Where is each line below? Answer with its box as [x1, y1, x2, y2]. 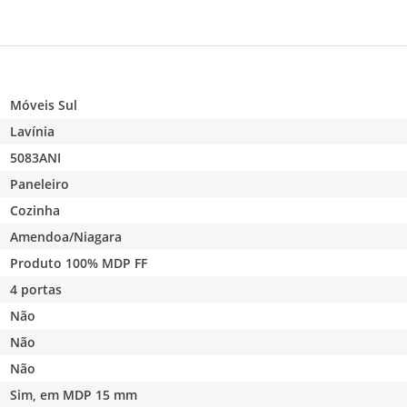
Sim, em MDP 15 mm [10, 385, 138, 403]
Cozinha [10, 201, 61, 219]
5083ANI [10, 148, 62, 166]
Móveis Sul [10, 95, 78, 114]
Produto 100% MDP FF [10, 253, 148, 272]
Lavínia [10, 122, 55, 140]
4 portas [10, 280, 63, 298]
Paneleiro [10, 174, 70, 193]
